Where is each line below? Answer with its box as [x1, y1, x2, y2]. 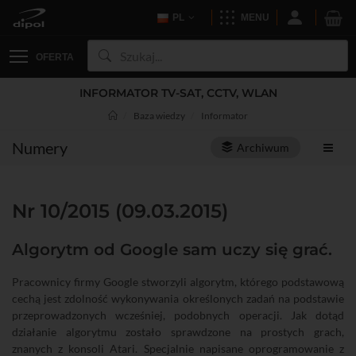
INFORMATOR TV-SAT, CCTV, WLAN [79, 86, 277, 100]
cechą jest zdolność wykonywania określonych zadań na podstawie [12, 292, 344, 305]
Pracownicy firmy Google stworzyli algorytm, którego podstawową [12, 275, 344, 288]
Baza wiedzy [133, 110, 185, 122]
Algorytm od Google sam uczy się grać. [12, 240, 332, 259]
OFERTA [36, 52, 74, 63]
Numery [12, 138, 68, 157]
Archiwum [237, 141, 289, 154]
